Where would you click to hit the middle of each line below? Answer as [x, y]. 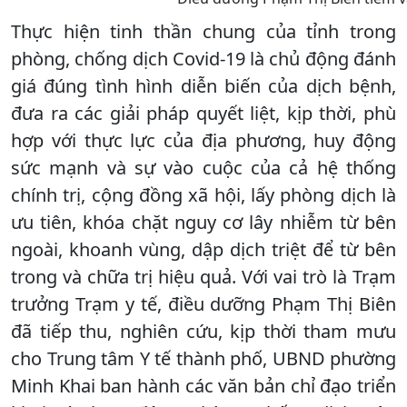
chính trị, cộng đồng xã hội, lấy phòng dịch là [203, 194]
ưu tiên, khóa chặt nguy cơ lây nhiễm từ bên [203, 222]
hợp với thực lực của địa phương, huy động [203, 140]
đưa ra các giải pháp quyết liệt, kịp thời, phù [203, 113]
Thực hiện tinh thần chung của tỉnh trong [203, 31]
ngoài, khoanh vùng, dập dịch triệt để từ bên [203, 249]
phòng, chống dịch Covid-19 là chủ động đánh [203, 58]
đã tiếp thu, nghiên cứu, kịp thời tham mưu [203, 331]
